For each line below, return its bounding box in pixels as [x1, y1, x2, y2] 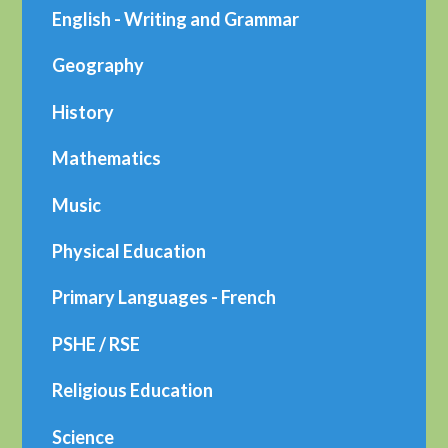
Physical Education [52, 239, 207, 262]
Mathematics [52, 147, 162, 170]
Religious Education [52, 379, 214, 402]
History [52, 100, 115, 123]
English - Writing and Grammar [52, 7, 300, 30]
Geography [52, 54, 145, 77]
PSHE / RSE [52, 332, 141, 355]
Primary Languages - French [52, 286, 277, 309]
